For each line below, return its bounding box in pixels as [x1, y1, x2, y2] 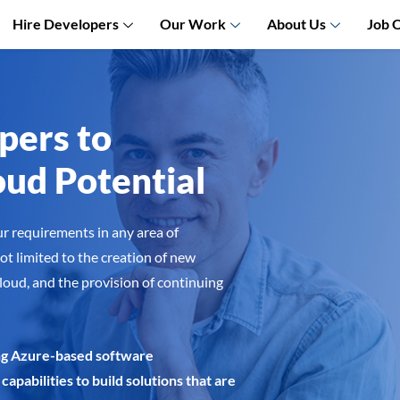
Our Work [159, 14, 226, 32]
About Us [266, 14, 326, 32]
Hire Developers [12, 14, 119, 32]
